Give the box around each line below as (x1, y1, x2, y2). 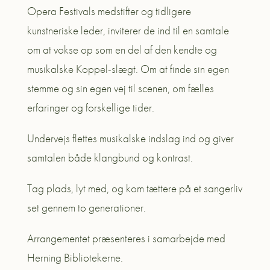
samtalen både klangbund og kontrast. (27, 149, 193, 165)
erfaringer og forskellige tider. (27, 99, 154, 115)
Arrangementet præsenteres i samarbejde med (27, 230, 225, 246)
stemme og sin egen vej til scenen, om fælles (27, 80, 214, 96)
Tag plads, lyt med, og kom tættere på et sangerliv (27, 180, 242, 196)
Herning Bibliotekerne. (27, 250, 123, 265)
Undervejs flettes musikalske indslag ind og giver (27, 130, 234, 146)
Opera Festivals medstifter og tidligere (27, 3, 191, 19)
